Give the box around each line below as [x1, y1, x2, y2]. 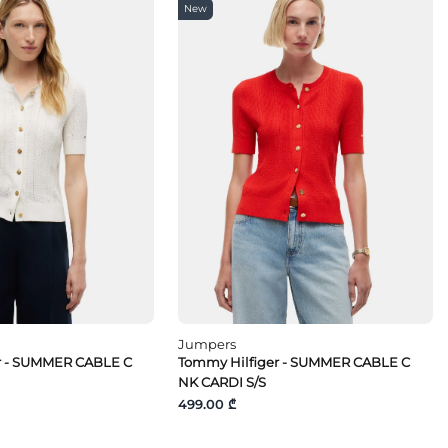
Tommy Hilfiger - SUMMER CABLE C [178, 353, 411, 370]
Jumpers [178, 335, 237, 352]
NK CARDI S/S [178, 373, 267, 390]
